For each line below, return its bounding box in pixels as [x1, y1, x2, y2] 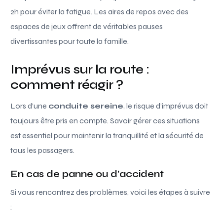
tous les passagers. [10, 145, 75, 155]
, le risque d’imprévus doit [123, 101, 209, 110]
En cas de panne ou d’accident [10, 167, 164, 180]
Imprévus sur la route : [10, 61, 149, 77]
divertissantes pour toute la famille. [10, 36, 129, 46]
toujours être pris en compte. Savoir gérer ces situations [10, 115, 200, 125]
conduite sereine [48, 101, 124, 110]
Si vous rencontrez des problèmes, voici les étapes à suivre [10, 187, 211, 197]
